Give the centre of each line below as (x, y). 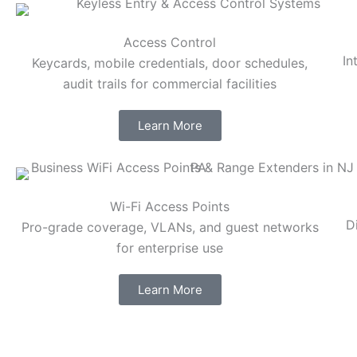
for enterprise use (170, 248)
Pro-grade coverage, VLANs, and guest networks (170, 228)
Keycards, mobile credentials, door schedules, (170, 63)
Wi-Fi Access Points (170, 207)
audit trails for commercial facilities (170, 84)
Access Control (170, 43)
